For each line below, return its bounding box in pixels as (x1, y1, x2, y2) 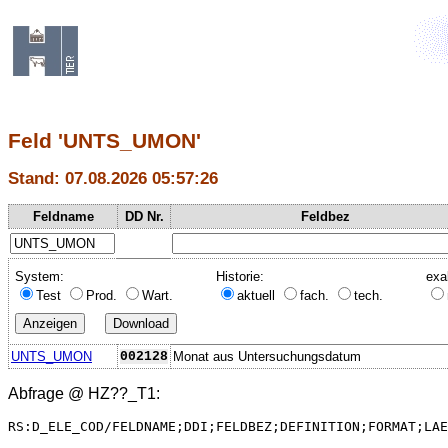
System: (15, 268, 64, 284)
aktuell (237, 287, 279, 303)
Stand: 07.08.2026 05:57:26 (8, 168, 218, 189)
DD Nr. (124, 208, 164, 224)
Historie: (216, 268, 264, 284)
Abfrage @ (8, 384, 88, 402)
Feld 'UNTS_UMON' (8, 129, 201, 153)
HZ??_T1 (88, 384, 156, 402)
